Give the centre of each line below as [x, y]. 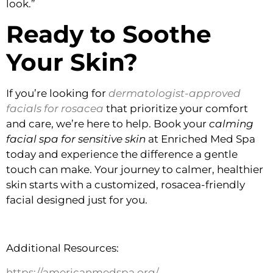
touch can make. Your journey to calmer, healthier [135, 170]
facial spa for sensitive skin [76, 139]
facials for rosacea [55, 109]
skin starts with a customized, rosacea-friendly [126, 185]
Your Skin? [72, 62]
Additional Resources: [62, 248]
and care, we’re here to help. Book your [108, 124]
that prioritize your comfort [176, 109]
